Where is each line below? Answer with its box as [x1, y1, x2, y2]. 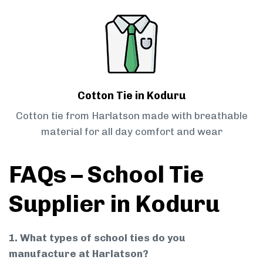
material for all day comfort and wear [41, 126, 222, 138]
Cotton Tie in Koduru [77, 89, 186, 103]
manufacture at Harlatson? [9, 248, 149, 260]
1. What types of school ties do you [9, 232, 186, 244]
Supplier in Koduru [9, 190, 220, 218]
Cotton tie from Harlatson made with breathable [15, 110, 248, 122]
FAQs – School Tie [9, 160, 204, 189]
